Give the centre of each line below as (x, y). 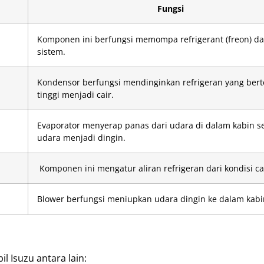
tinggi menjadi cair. (75, 94)
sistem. (51, 51)
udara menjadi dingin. (81, 137)
